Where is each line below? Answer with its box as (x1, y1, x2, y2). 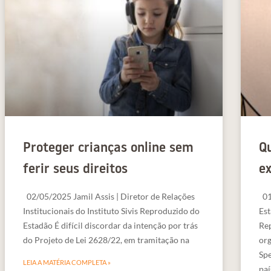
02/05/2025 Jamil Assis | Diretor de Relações (23, 191, 195, 201)
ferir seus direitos (23, 162, 128, 177)
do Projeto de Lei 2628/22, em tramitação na (23, 234, 189, 245)
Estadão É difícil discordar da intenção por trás (23, 220, 198, 230)
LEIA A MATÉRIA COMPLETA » (23, 258, 111, 266)
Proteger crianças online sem (23, 141, 194, 155)
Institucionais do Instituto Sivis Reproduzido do (23, 205, 200, 216)
